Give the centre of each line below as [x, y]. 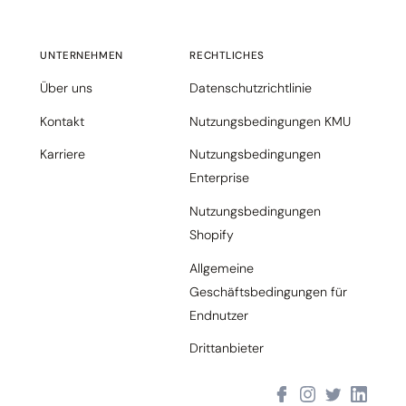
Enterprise [220, 178]
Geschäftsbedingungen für [269, 291]
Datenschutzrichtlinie [251, 87]
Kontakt [63, 121]
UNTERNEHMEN [82, 56]
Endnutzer [219, 315]
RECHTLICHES [227, 56]
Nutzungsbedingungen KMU [271, 121]
